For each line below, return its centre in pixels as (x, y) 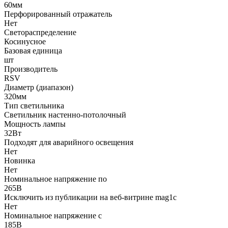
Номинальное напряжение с (53, 215)
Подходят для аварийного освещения (69, 142)
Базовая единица (33, 50)
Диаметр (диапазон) (39, 87)
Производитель (31, 69)
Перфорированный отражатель (58, 14)
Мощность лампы (35, 124)
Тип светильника (34, 105)
